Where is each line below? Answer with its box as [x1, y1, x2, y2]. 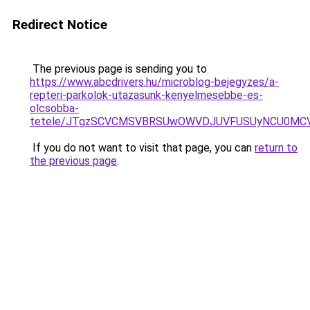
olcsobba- [30, 102, 79, 115]
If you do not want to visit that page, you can [30, 141, 255, 154]
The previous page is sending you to [30, 62, 207, 75]
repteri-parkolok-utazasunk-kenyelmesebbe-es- [30, 89, 263, 102]
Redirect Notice [12, 17, 107, 33]
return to [255, 141, 298, 154]
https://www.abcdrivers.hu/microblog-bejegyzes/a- [30, 75, 279, 89]
